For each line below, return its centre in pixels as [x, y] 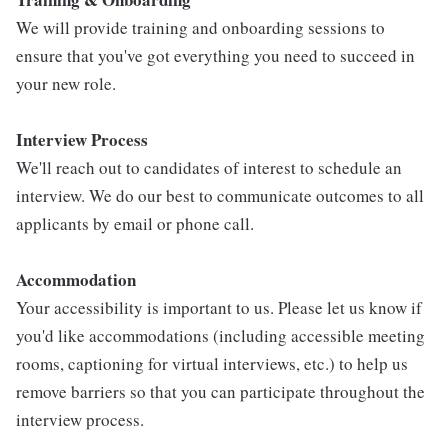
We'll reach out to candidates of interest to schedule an [209, 167]
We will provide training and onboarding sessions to [200, 27]
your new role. [66, 83]
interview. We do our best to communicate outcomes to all [220, 195]
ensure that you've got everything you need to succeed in [215, 55]
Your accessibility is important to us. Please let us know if [219, 307]
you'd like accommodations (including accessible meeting [220, 335]
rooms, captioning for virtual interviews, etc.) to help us [212, 363]
